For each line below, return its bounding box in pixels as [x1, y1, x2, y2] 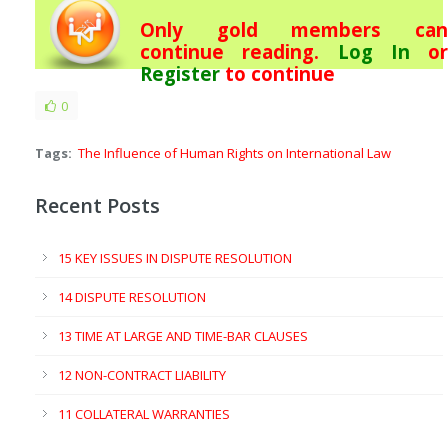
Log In [337, 39, 410, 65]
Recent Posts [35, 192, 160, 220]
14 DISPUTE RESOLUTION [58, 288, 206, 307]
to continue [220, 61, 335, 87]
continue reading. [140, 39, 338, 65]
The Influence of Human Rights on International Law [78, 144, 391, 163]
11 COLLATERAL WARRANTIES [58, 405, 230, 424]
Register [140, 61, 220, 87]
